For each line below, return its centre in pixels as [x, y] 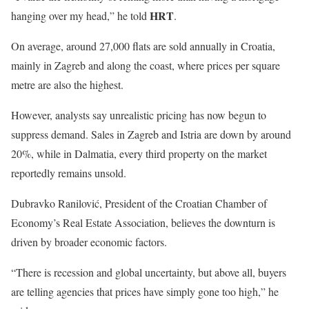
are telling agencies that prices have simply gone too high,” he [145, 291]
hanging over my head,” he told [80, 15]
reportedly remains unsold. [69, 172]
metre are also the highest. [67, 84]
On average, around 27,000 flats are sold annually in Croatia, [143, 46]
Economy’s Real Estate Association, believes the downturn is [143, 222]
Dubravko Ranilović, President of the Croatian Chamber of [139, 203]
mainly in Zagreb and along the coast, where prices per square [146, 65]
